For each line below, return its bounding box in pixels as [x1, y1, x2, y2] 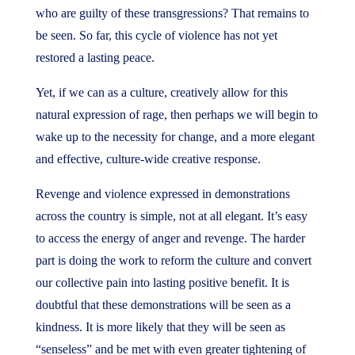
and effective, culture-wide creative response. [35, 152, 261, 166]
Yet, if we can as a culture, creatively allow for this [35, 86, 288, 99]
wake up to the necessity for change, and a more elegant [35, 130, 315, 143]
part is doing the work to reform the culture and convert [35, 254, 311, 267]
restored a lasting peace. [35, 51, 155, 64]
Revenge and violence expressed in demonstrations [35, 187, 290, 200]
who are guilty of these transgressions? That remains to [35, 6, 309, 20]
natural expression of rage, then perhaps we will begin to [35, 108, 318, 121]
